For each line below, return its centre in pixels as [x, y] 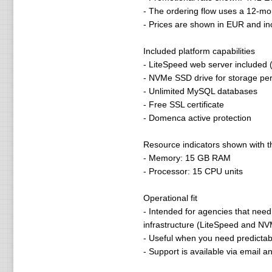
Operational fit [170, 198]
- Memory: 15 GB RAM [187, 158]
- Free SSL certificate [183, 104]
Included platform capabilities [199, 51]
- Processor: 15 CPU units [193, 171]
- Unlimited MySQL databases [200, 91]
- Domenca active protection [197, 118]
